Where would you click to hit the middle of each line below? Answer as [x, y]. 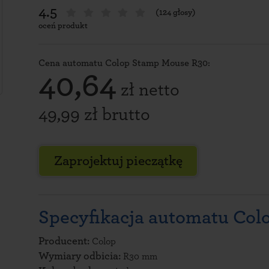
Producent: [65, 241]
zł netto [148, 90]
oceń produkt [63, 26]
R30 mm [140, 256]
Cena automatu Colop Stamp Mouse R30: [124, 63]
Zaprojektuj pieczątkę [118, 161]
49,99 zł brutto [94, 115]
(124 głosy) [175, 12]
